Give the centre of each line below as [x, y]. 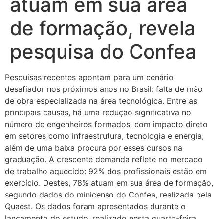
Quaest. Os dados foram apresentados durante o [95, 206]
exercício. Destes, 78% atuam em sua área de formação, [109, 183]
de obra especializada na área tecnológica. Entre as [101, 101]
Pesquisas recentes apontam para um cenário [89, 77]
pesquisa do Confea [103, 52]
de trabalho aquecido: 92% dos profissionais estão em [106, 171]
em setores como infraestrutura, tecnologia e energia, [104, 136]
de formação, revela [103, 28]
